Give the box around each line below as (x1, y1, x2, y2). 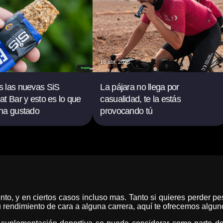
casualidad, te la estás (100, 94, 181, 104)
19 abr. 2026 (100, 59, 130, 65)
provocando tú (100, 106, 153, 116)
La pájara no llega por (100, 82, 179, 92)
